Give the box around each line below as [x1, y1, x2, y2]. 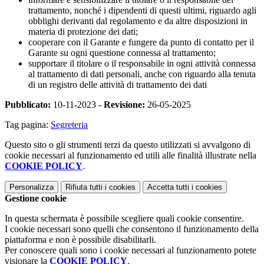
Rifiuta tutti [65, 182, 103, 192]
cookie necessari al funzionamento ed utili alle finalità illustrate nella [5, 150, 256, 160]
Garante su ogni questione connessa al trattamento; [28, 47, 216, 58]
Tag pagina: [5, 119, 51, 130]
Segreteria [51, 119, 88, 130]
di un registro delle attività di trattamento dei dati [28, 79, 207, 90]
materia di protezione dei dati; [28, 26, 138, 37]
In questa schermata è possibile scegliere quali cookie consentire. [5, 213, 244, 223]
